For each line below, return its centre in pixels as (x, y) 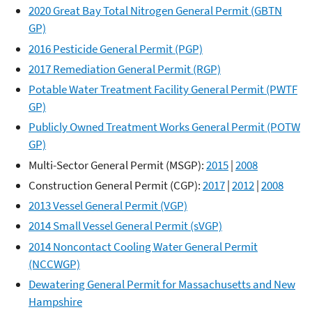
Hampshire (55, 301)
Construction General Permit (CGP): (116, 185)
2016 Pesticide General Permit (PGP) (116, 48)
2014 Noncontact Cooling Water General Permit (143, 246)
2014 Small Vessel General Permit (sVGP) (125, 226)
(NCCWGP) (54, 264)
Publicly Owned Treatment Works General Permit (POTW (164, 127)
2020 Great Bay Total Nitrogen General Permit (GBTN (155, 11)
